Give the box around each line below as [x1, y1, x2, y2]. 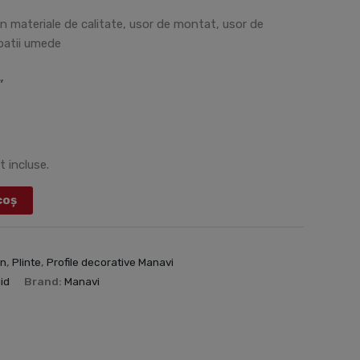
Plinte [12, 255, 42, 268]
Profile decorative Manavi [47, 255, 174, 268]
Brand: [24, 274, 65, 288]
